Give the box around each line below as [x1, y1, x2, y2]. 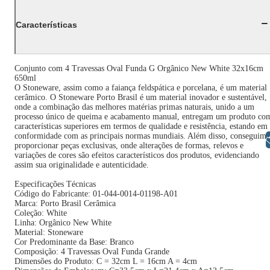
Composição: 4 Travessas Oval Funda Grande [14, 247, 169, 256]
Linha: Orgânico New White [14, 218, 111, 227]
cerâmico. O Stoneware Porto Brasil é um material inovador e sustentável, [14, 93, 267, 102]
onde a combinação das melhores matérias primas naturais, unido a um [14, 102, 254, 111]
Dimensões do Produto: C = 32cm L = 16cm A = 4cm [14, 257, 197, 266]
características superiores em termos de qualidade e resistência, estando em [14, 122, 268, 131]
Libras [220, 134, 249, 145]
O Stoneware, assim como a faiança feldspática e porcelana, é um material [14, 83, 267, 92]
